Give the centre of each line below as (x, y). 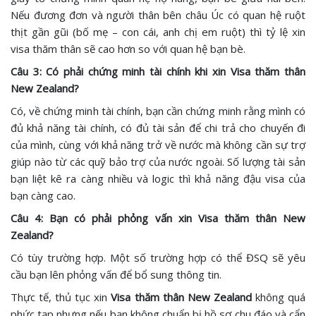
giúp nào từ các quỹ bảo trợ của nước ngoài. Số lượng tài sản (158, 162)
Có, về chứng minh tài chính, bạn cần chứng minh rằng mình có (158, 111)
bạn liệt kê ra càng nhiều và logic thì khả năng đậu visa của (158, 178)
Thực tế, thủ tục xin (61, 297)
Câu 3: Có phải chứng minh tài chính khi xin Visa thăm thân (158, 71)
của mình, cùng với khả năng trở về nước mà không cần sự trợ (158, 145)
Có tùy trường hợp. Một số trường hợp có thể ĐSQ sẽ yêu (158, 257)
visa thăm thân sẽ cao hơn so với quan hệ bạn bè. (128, 49)
